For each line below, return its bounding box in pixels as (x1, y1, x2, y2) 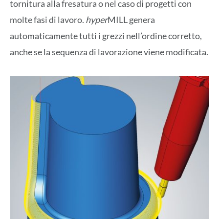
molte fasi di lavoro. (10, 14, 86, 25)
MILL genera (108, 14, 155, 25)
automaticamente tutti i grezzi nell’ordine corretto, (10, 30, 202, 41)
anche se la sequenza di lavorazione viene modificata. (10, 46, 208, 57)
